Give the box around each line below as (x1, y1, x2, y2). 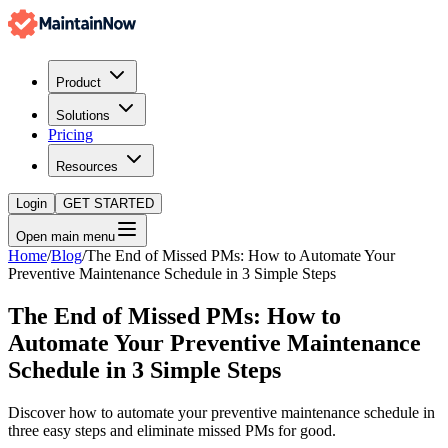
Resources (56, 159, 118, 174)
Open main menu (16, 229, 115, 244)
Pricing (48, 126, 93, 143)
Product (56, 75, 101, 90)
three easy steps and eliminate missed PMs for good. (8, 421, 336, 439)
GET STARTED (63, 196, 154, 211)
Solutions (56, 108, 110, 123)
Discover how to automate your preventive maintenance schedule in (8, 403, 435, 421)
